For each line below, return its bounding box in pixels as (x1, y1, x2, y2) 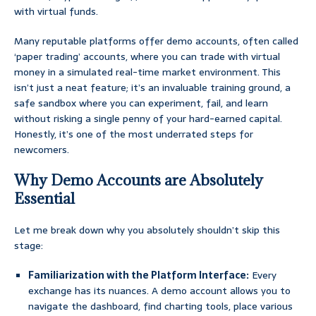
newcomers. (14, 142, 69, 158)
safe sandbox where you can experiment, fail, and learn (14, 95, 268, 111)
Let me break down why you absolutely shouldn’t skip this (14, 222, 280, 238)
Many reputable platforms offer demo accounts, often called (14, 33, 298, 49)
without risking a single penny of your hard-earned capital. (14, 111, 282, 127)
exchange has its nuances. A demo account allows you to (28, 283, 291, 299)
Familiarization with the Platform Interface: (28, 267, 249, 284)
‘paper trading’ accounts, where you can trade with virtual (14, 49, 280, 65)
